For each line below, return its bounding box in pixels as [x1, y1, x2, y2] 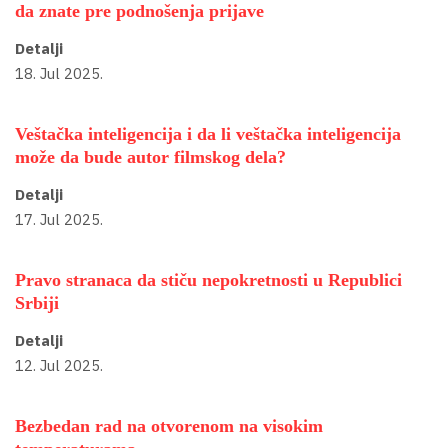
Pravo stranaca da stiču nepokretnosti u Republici [15, 270, 402, 291]
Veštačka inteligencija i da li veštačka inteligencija [15, 124, 401, 145]
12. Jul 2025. [15, 355, 103, 375]
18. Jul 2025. [15, 63, 103, 83]
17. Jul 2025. [15, 209, 103, 229]
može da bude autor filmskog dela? [15, 147, 286, 168]
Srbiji [15, 293, 59, 314]
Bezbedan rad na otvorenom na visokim [15, 416, 323, 437]
